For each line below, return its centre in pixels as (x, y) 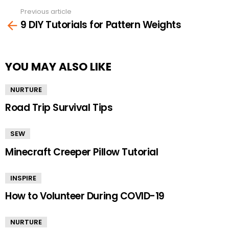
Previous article (46, 12)
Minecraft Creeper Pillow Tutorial (82, 152)
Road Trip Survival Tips (59, 108)
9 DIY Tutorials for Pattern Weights (101, 25)
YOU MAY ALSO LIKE (58, 66)
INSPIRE (23, 178)
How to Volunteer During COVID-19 (85, 196)
